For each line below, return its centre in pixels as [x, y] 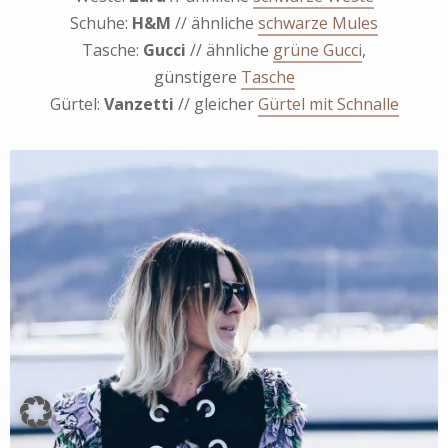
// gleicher [215, 104]
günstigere [197, 77]
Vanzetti [138, 104]
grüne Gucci [317, 50]
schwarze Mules [318, 23]
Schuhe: [101, 23]
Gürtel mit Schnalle [328, 104]
